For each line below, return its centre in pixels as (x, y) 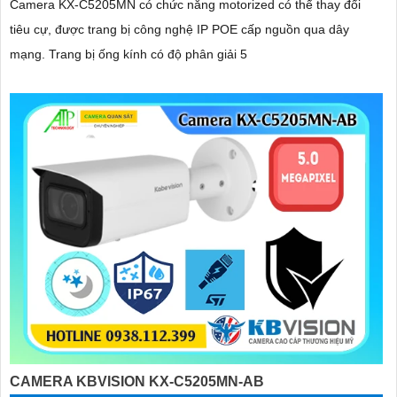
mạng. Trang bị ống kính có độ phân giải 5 (148, 54)
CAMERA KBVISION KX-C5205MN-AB (137, 381)
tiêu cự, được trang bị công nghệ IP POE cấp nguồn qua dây (179, 29)
